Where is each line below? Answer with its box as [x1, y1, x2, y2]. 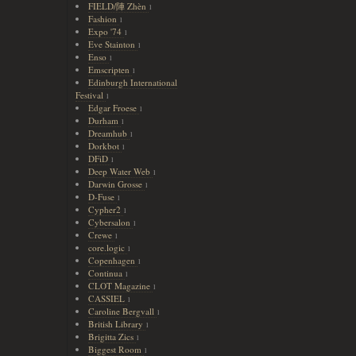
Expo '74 [87, 25, 124, 37]
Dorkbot [87, 140, 122, 152]
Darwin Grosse [87, 178, 145, 190]
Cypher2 [87, 203, 123, 215]
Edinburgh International [87, 76, 177, 88]
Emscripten [87, 64, 132, 75]
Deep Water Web [87, 165, 153, 177]
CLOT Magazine [87, 280, 153, 292]
